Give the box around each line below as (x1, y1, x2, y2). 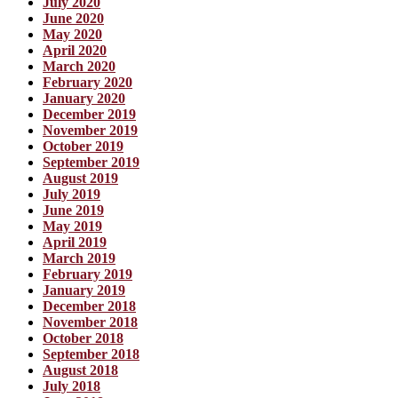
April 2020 (43, 42, 107, 58)
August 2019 (43, 170, 118, 186)
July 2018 (43, 378, 100, 394)
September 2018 (43, 346, 139, 362)
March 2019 (43, 250, 115, 266)
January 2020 (43, 90, 125, 106)
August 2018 (43, 362, 118, 378)
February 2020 (43, 74, 132, 90)
